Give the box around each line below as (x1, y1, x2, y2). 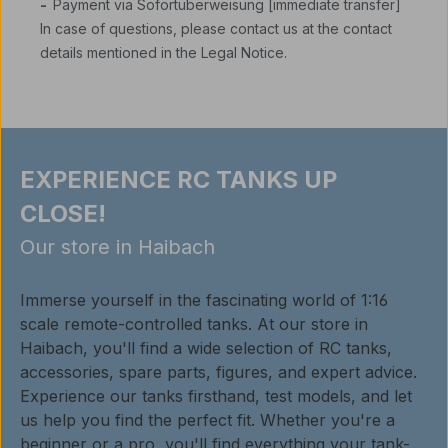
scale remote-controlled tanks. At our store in (20, 314, 368, 335)
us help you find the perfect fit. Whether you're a (20, 410, 395, 431)
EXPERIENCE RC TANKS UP (20, 165, 337, 195)
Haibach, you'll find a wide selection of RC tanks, (20, 338, 392, 359)
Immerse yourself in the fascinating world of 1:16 (20, 290, 388, 311)
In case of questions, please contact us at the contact (40, 20, 392, 38)
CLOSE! (20, 199, 106, 229)
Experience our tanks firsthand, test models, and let (20, 386, 412, 407)
